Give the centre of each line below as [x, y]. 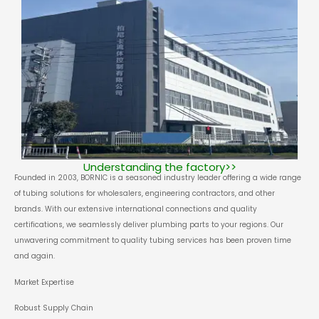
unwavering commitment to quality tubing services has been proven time [153, 241]
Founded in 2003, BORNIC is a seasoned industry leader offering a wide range [158, 178]
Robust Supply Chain [54, 308]
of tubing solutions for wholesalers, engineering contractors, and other [145, 194]
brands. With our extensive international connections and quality [136, 209]
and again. [35, 256]
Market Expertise [44, 282]
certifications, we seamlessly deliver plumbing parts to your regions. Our [149, 225]
